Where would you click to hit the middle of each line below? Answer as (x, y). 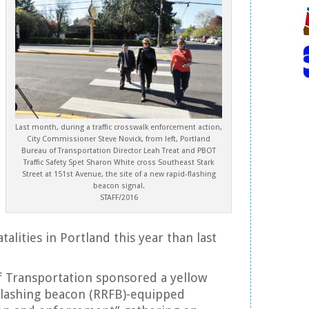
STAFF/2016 (119, 198)
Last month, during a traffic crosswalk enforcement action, (119, 127)
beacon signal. (119, 186)
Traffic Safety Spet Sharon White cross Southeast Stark (119, 162)
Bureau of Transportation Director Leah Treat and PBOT (119, 151)
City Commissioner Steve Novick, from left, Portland (119, 139)
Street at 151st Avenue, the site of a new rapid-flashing (119, 174)
